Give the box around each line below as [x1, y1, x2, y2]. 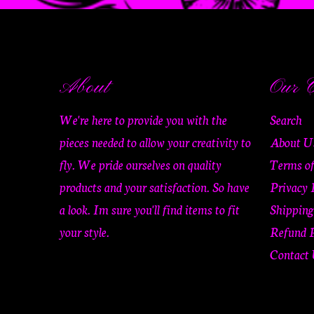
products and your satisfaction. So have [59, 177, 250, 196]
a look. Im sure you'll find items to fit [59, 200, 240, 218]
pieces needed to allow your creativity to [59, 132, 251, 151]
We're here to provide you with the [59, 110, 227, 128]
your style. [59, 222, 109, 240]
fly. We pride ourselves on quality [59, 155, 221, 173]
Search [269, 110, 302, 128]
